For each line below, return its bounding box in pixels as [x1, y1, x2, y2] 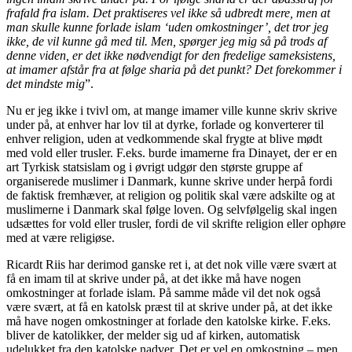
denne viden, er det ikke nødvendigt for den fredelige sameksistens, [6, 48, 335, 62]
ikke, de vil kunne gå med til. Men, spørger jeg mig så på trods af [6, 34, 327, 48]
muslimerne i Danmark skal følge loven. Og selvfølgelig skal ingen [6, 202, 337, 216]
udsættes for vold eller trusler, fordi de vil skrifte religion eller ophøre [6, 216, 346, 230]
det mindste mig [6, 76, 85, 90]
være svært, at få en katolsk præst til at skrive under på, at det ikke [6, 299, 332, 313]
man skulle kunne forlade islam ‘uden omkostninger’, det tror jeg [6, 20, 328, 34]
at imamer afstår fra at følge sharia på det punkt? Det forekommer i [6, 62, 342, 76]
